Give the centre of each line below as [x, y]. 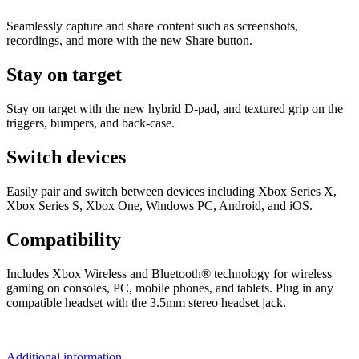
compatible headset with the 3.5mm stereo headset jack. [146, 302]
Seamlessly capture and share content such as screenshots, [152, 26]
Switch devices [66, 157]
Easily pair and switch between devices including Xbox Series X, [171, 191]
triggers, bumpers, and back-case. [91, 123]
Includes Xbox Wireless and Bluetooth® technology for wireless [169, 273]
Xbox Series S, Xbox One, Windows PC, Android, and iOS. [159, 205]
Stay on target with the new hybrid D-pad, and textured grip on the [175, 108]
